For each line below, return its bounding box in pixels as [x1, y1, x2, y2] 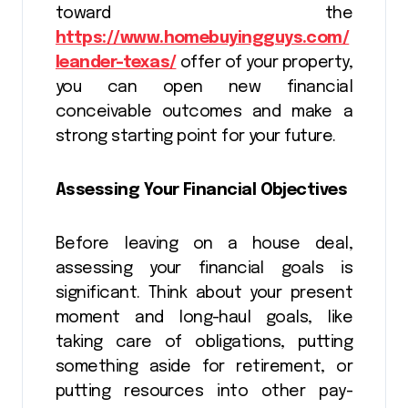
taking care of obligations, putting [56, 334, 352, 352]
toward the [56, 5, 352, 23]
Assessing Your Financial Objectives [56, 182, 348, 199]
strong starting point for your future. [56, 128, 336, 146]
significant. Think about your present [56, 285, 352, 302]
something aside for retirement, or [56, 359, 352, 376]
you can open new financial [56, 79, 352, 97]
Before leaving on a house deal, [56, 236, 352, 253]
